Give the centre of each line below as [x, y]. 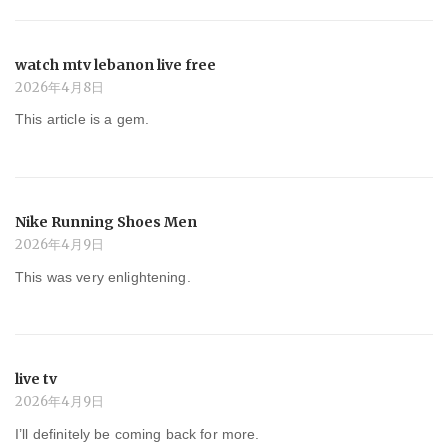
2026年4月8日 [59, 87]
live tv [36, 379]
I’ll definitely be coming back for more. [137, 434]
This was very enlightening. [103, 276]
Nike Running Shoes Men [106, 222]
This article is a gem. [82, 119]
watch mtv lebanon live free [115, 64]
